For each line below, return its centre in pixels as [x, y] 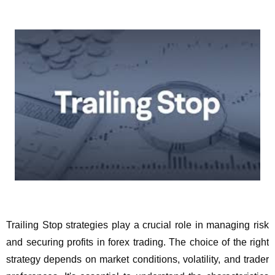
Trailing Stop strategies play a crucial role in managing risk [137, 225]
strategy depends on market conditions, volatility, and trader [137, 260]
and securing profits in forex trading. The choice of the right [137, 242]
